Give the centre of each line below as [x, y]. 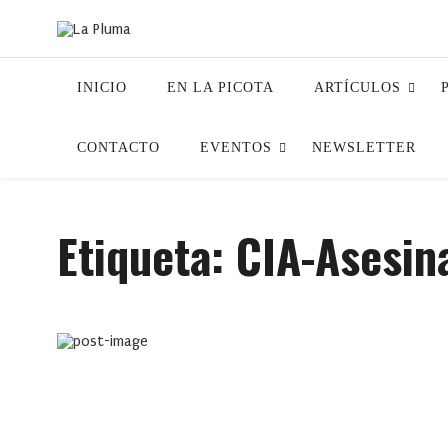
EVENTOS [236, 148]
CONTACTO [118, 148]
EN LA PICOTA [220, 88]
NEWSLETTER [364, 148]
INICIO [102, 88]
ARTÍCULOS [357, 88]
